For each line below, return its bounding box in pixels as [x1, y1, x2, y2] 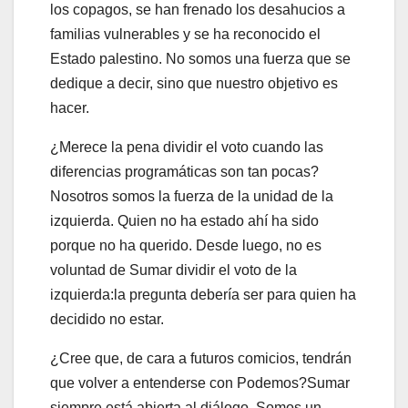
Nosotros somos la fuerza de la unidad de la [50, 188, 333, 204]
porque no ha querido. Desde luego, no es [50, 237, 321, 253]
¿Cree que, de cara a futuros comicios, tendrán [50, 350, 352, 366]
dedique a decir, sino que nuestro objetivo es [50, 75, 338, 91]
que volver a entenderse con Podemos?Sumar [50, 374, 350, 391]
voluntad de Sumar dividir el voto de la [50, 261, 297, 278]
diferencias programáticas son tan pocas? [50, 163, 319, 179]
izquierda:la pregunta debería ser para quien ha [50, 286, 356, 302]
